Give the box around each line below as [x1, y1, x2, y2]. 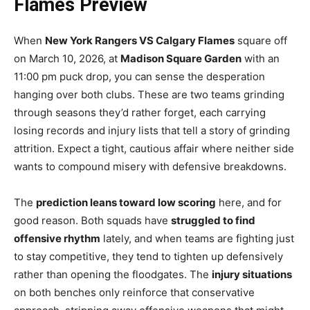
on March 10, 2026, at [14, 51, 120, 65]
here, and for [216, 195, 282, 209]
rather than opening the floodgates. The [14, 267, 212, 281]
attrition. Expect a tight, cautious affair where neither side [14, 141, 294, 155]
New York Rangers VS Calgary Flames [45, 33, 235, 47]
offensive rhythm [14, 231, 100, 245]
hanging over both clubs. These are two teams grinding [14, 87, 284, 101]
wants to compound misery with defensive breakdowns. [14, 159, 286, 173]
